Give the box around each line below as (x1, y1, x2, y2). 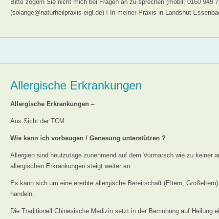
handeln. (10, 190, 34, 197)
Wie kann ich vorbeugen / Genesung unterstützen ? (10, 134, 168, 142)
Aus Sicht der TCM (10, 117, 65, 125)
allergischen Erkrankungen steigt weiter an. (10, 162, 132, 170)
